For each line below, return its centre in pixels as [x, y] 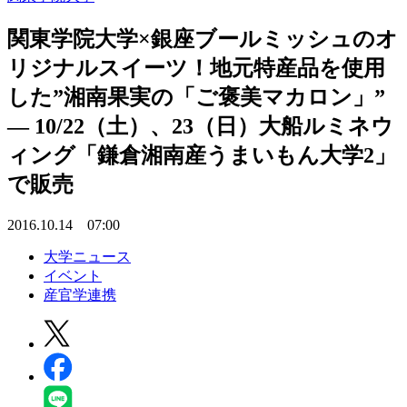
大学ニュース [87, 256]
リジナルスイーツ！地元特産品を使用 [196, 68]
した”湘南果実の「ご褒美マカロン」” [196, 97]
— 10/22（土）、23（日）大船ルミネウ [200, 126]
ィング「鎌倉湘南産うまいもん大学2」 [202, 155]
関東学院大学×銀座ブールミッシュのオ [203, 39]
